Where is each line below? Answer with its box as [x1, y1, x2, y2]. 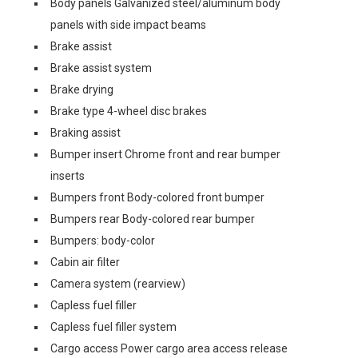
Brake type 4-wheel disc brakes [50, 105, 207, 117]
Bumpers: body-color [50, 234, 155, 247]
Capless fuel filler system [50, 320, 177, 333]
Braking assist [50, 126, 121, 139]
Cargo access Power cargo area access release [50, 342, 288, 355]
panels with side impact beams [50, 18, 206, 31]
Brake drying [50, 83, 113, 96]
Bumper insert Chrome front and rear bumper [50, 148, 280, 161]
